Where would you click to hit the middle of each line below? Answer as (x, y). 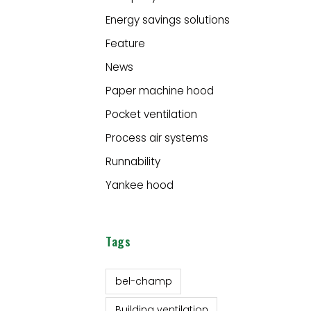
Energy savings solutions (168, 19)
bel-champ (143, 281)
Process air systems (157, 137)
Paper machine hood (160, 90)
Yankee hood (140, 185)
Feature (125, 43)
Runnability (133, 161)
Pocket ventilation (151, 114)
